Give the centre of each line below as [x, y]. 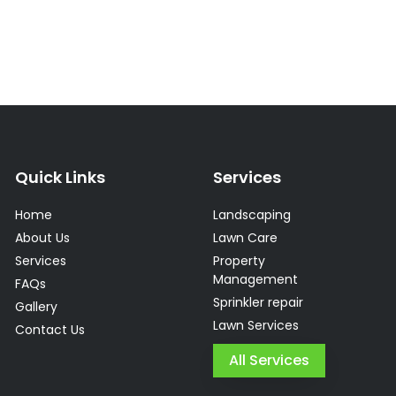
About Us [43, 238]
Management [255, 280]
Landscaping [251, 215]
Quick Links [61, 178]
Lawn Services [255, 326]
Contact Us [50, 330]
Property [239, 261]
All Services [269, 361]
